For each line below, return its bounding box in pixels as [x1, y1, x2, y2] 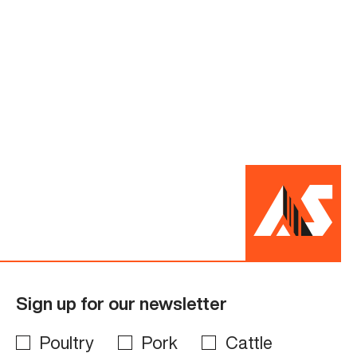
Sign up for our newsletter [15, 294, 227, 312]
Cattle [225, 333, 273, 351]
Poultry [39, 333, 94, 351]
